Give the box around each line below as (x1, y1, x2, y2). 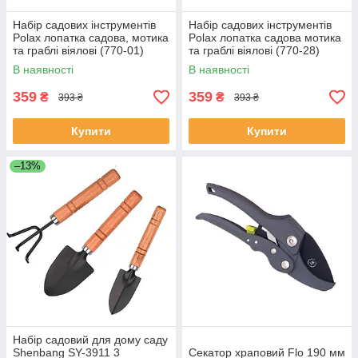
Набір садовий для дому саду (13, 333, 168, 346)
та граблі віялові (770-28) (189, 44, 320, 57)
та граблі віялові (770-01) (13, 44, 144, 57)
